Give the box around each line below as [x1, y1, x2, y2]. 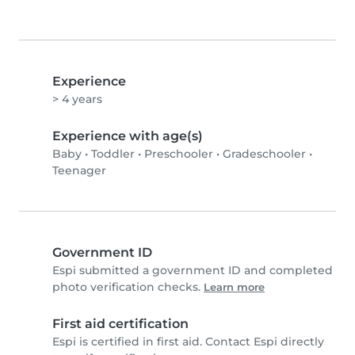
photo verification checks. [52, 280, 204, 295]
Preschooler [144, 147, 213, 162]
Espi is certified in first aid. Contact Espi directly [52, 334, 324, 349]
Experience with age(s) [52, 128, 203, 144]
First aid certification [52, 316, 189, 332]
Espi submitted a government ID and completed [52, 263, 333, 278]
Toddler [91, 147, 135, 162]
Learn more [204, 281, 265, 294]
